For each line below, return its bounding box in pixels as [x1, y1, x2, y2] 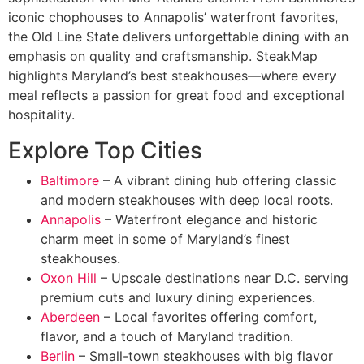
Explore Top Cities [8, 136, 202, 164]
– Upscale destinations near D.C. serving [97, 270, 349, 286]
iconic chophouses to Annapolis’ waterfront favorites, [8, 9, 338, 25]
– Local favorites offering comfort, [100, 309, 317, 325]
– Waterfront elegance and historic [101, 211, 318, 227]
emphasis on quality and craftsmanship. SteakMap [8, 48, 318, 64]
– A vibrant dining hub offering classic [99, 172, 336, 188]
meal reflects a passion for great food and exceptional [8, 87, 344, 103]
